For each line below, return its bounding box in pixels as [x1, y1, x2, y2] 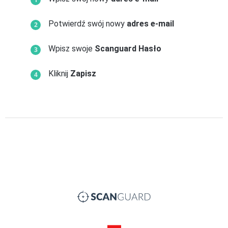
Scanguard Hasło [95, 44, 161, 53]
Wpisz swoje [48, 44, 95, 53]
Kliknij [48, 69, 70, 78]
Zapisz [70, 69, 96, 78]
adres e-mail [127, 19, 174, 28]
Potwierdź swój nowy [48, 19, 127, 28]
